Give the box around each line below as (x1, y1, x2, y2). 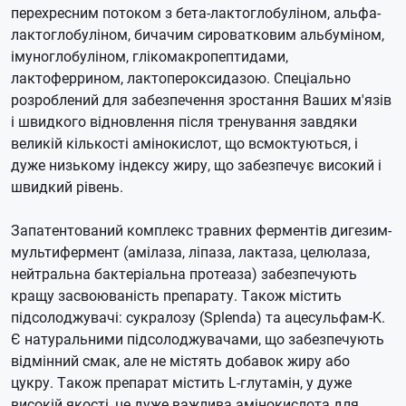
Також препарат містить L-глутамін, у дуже (57, 372, 352, 391)
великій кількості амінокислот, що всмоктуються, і (11, 133, 358, 152)
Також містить (241, 285, 342, 304)
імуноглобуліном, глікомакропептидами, (11, 46, 288, 65)
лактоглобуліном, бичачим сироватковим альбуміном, (11, 24, 384, 43)
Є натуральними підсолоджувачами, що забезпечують (11, 329, 384, 348)
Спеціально (274, 68, 351, 87)
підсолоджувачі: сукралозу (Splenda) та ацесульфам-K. (11, 307, 385, 326)
